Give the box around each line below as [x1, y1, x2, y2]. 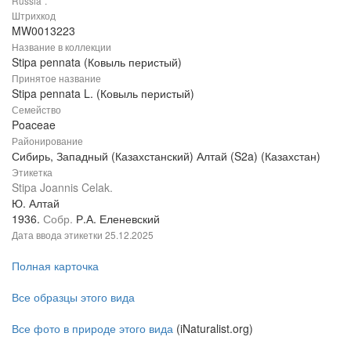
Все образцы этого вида [12, 288, 135, 305]
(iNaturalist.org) [173, 320, 253, 336]
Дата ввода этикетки [12, 227, 105, 241]
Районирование [12, 133, 83, 147]
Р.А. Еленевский [76, 210, 160, 226]
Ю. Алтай [12, 194, 60, 211]
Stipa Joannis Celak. [12, 179, 113, 195]
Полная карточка [12, 257, 99, 273]
